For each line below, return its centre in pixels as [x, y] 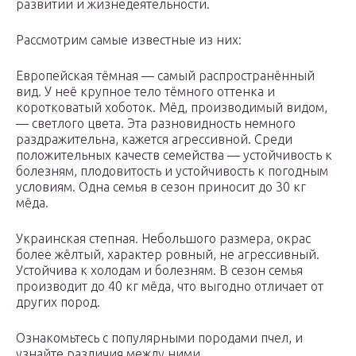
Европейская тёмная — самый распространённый [165, 76]
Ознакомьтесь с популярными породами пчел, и [159, 338]
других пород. [58, 302]
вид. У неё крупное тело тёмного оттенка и [145, 92]
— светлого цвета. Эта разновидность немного [156, 124]
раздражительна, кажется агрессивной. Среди [154, 139]
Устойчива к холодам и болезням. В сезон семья [159, 271]
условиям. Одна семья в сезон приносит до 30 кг [161, 187]
